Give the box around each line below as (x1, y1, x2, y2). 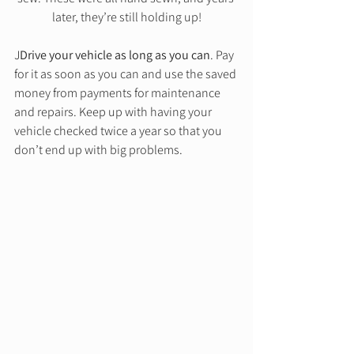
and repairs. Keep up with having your (14, 104, 214, 121)
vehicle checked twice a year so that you (14, 122, 224, 140)
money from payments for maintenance (14, 85, 223, 102)
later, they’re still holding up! (51, 9, 201, 26)
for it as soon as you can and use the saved (14, 66, 239, 83)
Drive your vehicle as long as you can (20, 47, 210, 64)
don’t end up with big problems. (14, 141, 185, 159)
